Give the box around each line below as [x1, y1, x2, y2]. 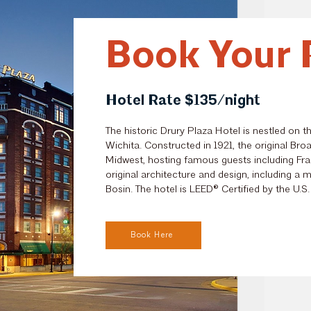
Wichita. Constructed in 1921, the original [105, 141, 290, 151]
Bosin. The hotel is [105, 185, 190, 195]
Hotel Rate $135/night [105, 92, 260, 109]
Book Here [131, 231, 174, 239]
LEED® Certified [189, 185, 260, 195]
